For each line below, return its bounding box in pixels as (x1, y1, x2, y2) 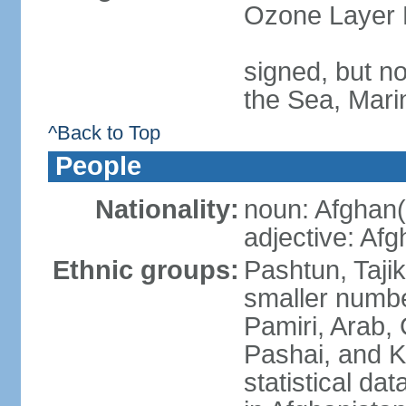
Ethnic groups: (52, 256, 239, 285)
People (54, 151, 141, 180)
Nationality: (94, 195, 239, 224)
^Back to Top (47, 121, 160, 144)
